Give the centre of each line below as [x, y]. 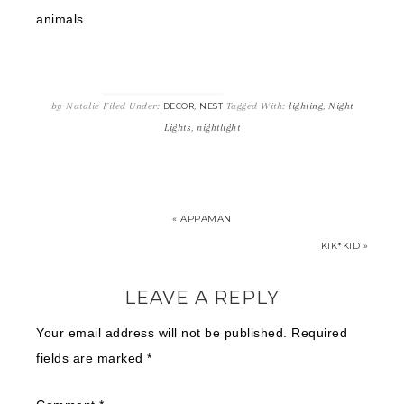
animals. [62, 19]
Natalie [83, 106]
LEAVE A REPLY [202, 298]
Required [319, 333]
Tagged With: [257, 106]
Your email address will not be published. [162, 333]
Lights [178, 128]
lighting [306, 106]
